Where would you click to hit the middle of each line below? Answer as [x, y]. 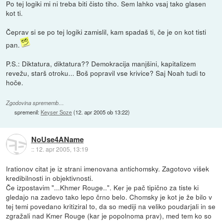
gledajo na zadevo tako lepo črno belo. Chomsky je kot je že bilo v [109, 197]
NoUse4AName [57, 139]
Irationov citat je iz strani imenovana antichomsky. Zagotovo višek [108, 169]
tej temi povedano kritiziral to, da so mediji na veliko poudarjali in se [111, 206]
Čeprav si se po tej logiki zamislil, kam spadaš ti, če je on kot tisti [106, 32]
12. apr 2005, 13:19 [62, 149]
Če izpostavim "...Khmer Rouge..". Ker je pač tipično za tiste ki [103, 188]
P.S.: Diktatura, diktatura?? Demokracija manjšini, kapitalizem [101, 64]
